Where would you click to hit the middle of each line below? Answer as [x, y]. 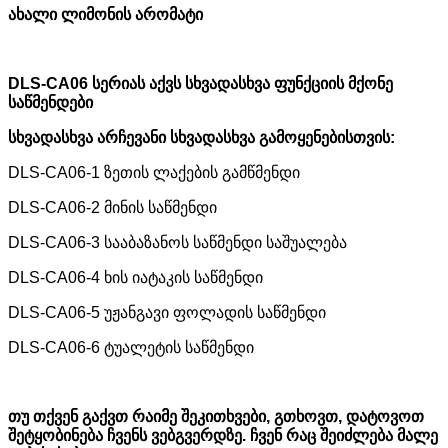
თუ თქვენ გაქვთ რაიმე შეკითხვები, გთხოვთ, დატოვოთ [216, 416]
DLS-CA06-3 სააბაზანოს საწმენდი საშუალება [177, 242]
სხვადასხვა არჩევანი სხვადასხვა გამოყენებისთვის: [201, 137]
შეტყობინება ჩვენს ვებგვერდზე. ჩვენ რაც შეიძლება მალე [223, 435]
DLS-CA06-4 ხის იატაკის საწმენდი [135, 277]
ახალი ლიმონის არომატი [105, 14]
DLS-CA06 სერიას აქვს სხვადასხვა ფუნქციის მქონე [200, 83]
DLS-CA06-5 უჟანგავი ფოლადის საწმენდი [167, 312]
